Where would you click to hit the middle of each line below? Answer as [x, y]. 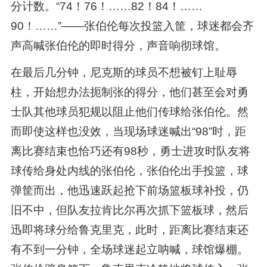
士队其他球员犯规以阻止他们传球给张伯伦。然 [129, 111]
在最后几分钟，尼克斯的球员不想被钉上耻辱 [124, 72]
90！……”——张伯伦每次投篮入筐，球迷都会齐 [132, 26]
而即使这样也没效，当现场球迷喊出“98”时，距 [128, 131]
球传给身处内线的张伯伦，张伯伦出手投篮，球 [129, 170]
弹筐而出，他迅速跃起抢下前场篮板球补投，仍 [129, 190]
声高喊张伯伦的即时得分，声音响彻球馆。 [118, 45]
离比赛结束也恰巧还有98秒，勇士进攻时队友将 [130, 151]
